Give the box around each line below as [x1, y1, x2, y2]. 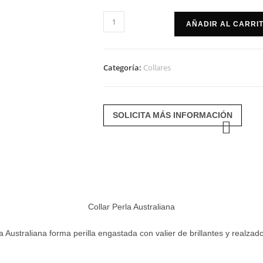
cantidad [103, 56, 137, 68]
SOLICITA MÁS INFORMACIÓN [113, 110, 232, 120]
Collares [143, 62, 171, 73]
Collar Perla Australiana [88, 202, 175, 211]
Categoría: [103, 62, 143, 73]
